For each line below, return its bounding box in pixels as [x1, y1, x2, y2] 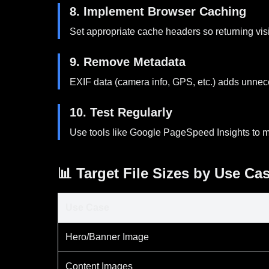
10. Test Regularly [70, 106, 172, 119]
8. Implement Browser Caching [70, 5, 246, 18]
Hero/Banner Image [65, 232, 149, 242]
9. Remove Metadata [70, 55, 186, 68]
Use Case [65, 202, 109, 213]
